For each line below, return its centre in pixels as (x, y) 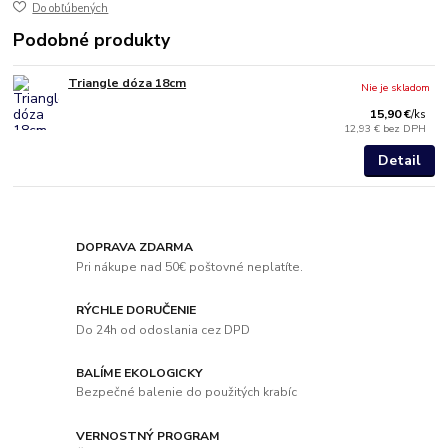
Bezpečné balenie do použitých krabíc (187, 392)
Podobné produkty (92, 40)
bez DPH (405, 129)
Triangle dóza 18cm (127, 83)
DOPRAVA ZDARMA (135, 247)
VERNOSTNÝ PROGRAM (148, 435)
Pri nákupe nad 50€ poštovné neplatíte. (190, 266)
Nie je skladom (396, 88)
